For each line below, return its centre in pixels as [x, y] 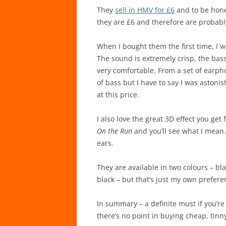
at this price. [118, 95]
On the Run [116, 131]
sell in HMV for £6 [145, 10]
